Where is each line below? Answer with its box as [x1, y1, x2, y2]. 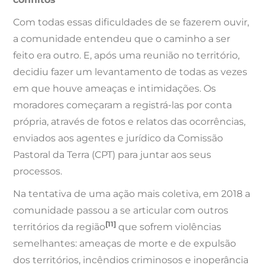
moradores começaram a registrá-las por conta [13, 99, 232, 111]
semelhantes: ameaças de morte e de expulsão [13, 238, 237, 250]
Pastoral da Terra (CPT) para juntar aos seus [13, 149, 212, 161]
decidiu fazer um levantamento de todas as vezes [13, 66, 248, 78]
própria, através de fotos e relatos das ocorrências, [13, 116, 246, 128]
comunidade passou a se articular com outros [13, 205, 229, 216]
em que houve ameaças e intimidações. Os [13, 83, 216, 95]
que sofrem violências [116, 221, 222, 233]
